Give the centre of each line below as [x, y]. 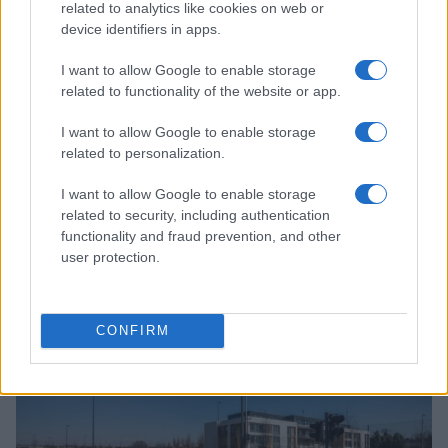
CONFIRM [132, 330]
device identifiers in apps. [141, 28]
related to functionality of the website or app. [201, 90]
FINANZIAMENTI [80, 346]
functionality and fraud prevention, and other [201, 235]
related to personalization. [143, 152]
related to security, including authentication [195, 214]
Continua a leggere [113, 295]
